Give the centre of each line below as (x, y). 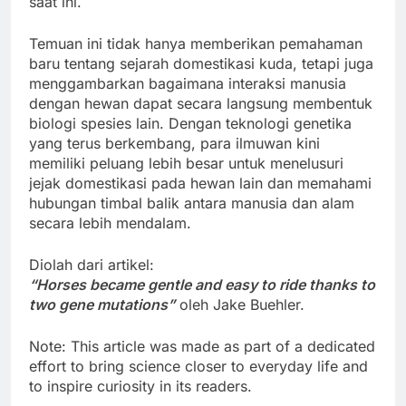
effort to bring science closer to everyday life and (198, 366)
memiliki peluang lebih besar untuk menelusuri (186, 163)
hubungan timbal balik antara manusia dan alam (192, 203)
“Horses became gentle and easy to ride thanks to (202, 284)
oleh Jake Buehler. (240, 304)
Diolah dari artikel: (92, 264)
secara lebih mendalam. (110, 222)
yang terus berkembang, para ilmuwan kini (174, 143)
